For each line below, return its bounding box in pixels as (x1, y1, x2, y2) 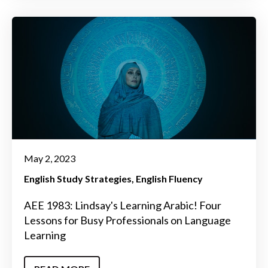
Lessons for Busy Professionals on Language (24, 214, 231, 227)
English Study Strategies (24, 173, 132, 185)
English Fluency (136, 173, 203, 185)
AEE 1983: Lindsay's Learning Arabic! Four (24, 199, 221, 212)
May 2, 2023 (24, 153, 75, 165)
